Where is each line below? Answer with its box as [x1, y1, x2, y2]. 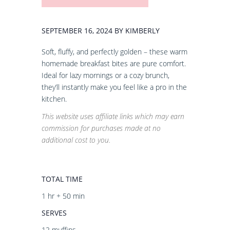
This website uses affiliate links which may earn [41, 111, 184, 121]
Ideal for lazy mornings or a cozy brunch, [41, 70, 169, 80]
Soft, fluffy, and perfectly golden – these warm [41, 47, 187, 56]
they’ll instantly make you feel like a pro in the [41, 82, 187, 92]
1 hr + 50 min [41, 191, 85, 201]
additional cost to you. [41, 135, 110, 145]
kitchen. [41, 94, 67, 104]
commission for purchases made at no [41, 123, 161, 133]
